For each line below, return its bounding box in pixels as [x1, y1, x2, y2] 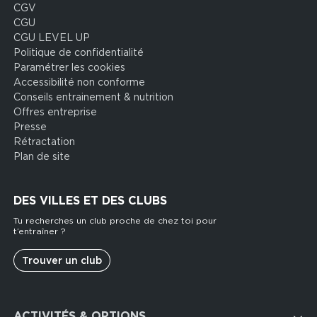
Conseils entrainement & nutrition [13, 91, 174, 103]
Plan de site [13, 150, 71, 162]
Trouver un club [22, 255, 103, 266]
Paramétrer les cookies [13, 61, 126, 73]
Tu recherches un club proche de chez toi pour [13, 215, 217, 226]
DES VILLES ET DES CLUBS [13, 194, 168, 208]
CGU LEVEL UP [13, 31, 91, 43]
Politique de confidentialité [13, 46, 144, 58]
